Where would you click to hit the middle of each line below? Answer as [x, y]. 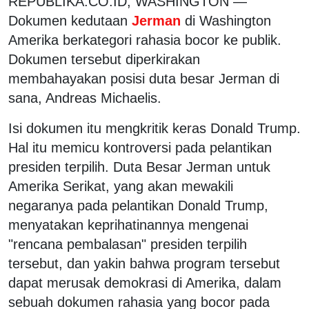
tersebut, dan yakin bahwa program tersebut [144, 263]
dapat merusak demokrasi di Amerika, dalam [145, 282]
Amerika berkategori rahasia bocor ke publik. [145, 40]
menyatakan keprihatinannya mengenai [128, 225]
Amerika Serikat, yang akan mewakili [121, 186]
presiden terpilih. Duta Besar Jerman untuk [139, 167]
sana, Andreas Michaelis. [85, 98]
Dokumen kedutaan [68, 20]
